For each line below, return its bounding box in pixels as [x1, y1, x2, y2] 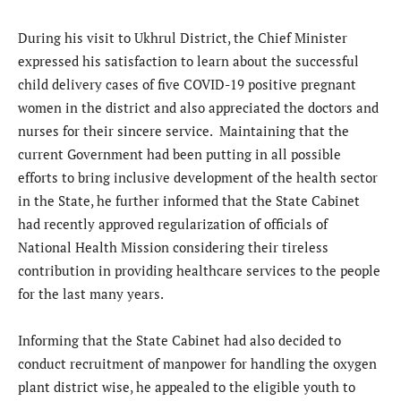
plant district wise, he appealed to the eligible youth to [18, 377, 355, 396]
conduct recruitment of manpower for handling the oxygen [18, 354, 377, 372]
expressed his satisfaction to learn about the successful [18, 51, 359, 70]
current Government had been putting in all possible [18, 144, 341, 163]
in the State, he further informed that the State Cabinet [18, 191, 360, 209]
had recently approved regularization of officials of [18, 214, 328, 233]
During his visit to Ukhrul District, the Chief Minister [18, 28, 347, 47]
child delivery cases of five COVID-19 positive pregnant [18, 74, 356, 93]
